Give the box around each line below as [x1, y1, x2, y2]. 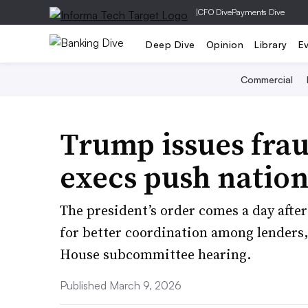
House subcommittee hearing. [60, 245, 251, 264]
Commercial [240, 74, 293, 85]
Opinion [206, 38, 243, 50]
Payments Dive [232, 7, 285, 17]
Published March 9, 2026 [60, 278, 181, 292]
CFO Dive [198, 7, 232, 17]
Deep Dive [146, 38, 195, 50]
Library [254, 38, 287, 50]
